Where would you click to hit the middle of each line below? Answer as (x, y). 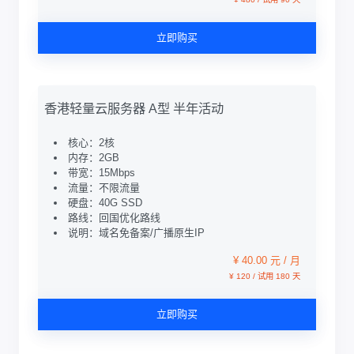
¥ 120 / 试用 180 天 (265, 276)
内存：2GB (94, 158)
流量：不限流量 (104, 188)
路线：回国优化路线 (114, 218)
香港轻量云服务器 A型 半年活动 (134, 108)
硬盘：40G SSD (105, 203)
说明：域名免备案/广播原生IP (136, 233)
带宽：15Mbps (102, 173)
